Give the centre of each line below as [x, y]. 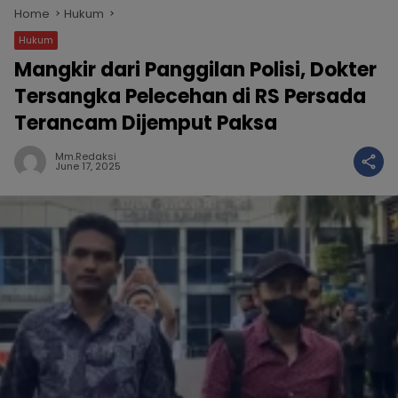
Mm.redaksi [86, 156]
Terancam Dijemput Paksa [146, 123]
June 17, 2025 [88, 166]
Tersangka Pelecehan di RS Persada [190, 96]
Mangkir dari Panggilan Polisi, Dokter [195, 70]
